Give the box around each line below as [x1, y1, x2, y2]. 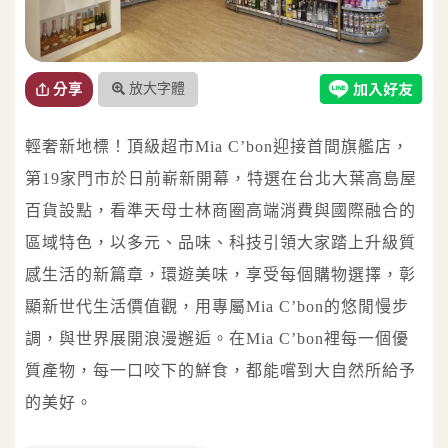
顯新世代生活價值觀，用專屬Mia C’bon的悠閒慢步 [25, 297, 409, 315]
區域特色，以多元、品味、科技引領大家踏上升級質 [25, 233, 416, 251]
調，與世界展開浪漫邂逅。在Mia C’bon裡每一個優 [25, 329, 409, 347]
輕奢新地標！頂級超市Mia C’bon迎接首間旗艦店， [25, 137, 409, 155]
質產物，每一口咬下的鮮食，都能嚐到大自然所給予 [25, 361, 416, 379]
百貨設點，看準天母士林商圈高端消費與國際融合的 [25, 201, 416, 219]
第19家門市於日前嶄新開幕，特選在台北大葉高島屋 [25, 169, 417, 187]
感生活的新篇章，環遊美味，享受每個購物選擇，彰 [25, 265, 416, 283]
